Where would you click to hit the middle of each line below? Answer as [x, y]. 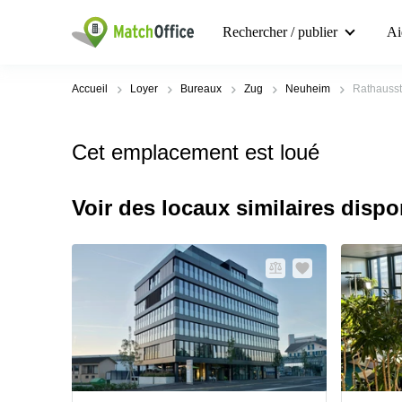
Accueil [90, 89]
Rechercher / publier [280, 32]
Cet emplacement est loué [196, 152]
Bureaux [201, 89]
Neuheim [308, 89]
